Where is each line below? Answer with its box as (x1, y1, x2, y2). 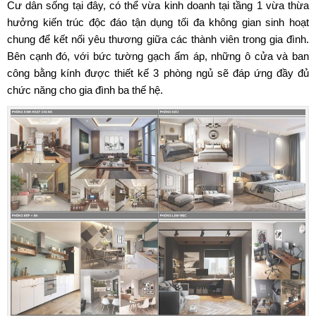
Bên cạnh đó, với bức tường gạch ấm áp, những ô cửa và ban (7, 49, 309, 62)
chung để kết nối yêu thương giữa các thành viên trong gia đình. (7, 32, 309, 45)
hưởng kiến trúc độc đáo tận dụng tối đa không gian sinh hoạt (7, 16, 309, 28)
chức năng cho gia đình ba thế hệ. (7, 83, 163, 96)
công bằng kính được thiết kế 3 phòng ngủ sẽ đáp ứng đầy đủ (7, 66, 309, 79)
